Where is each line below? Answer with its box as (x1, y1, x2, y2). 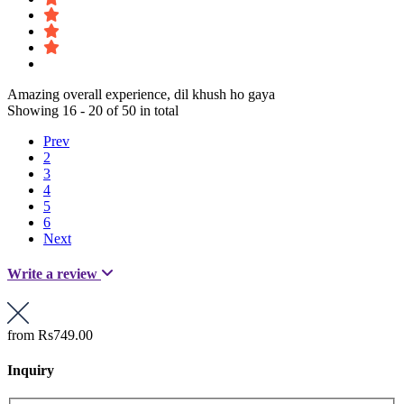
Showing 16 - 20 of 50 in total (7, 102, 179, 118)
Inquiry (7, 362, 54, 378)
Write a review (7, 266, 101, 282)
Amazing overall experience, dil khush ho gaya (7, 86, 275, 102)
